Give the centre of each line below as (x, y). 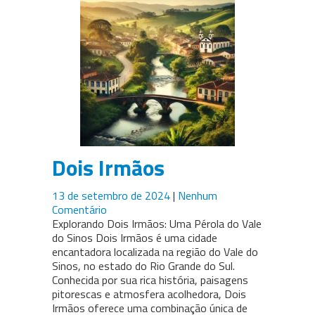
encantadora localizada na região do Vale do (155, 252)
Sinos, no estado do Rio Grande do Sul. (143, 266)
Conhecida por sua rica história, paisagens (150, 280)
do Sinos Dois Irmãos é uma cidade (135, 238)
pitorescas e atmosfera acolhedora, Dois (149, 294)
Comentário (79, 210)
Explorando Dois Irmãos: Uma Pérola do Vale (157, 224)
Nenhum (198, 196)
